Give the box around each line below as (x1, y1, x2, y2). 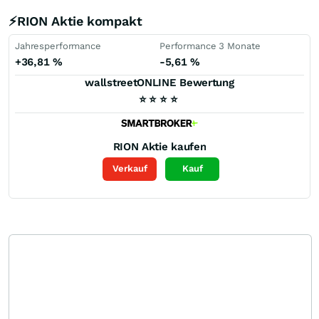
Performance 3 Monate (159, 41, 261, 51)
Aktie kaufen (142, 140, 206, 153)
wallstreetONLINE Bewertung (85, 76, 234, 89)
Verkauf (112, 163, 147, 174)
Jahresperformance (15, 41, 101, 51)
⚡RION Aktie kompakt (9, 14, 142, 28)
